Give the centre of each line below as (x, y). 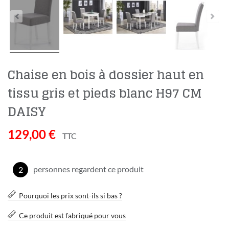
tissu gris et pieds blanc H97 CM (105, 94)
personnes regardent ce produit (88, 169)
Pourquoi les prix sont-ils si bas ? (71, 196)
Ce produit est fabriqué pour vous (72, 216)
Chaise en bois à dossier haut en (106, 75)
